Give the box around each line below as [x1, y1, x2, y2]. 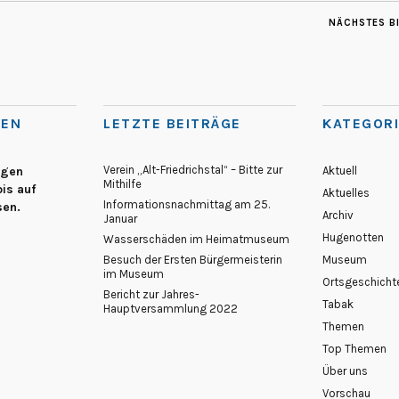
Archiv [322, 208, 354, 223]
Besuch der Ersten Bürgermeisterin [103, 253, 282, 267]
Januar [103, 212, 137, 226]
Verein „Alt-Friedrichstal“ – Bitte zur [103, 163, 282, 177]
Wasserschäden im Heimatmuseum [103, 232, 289, 247]
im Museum [103, 267, 164, 281]
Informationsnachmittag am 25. [103, 198, 270, 212]
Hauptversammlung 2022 [103, 302, 238, 316]
